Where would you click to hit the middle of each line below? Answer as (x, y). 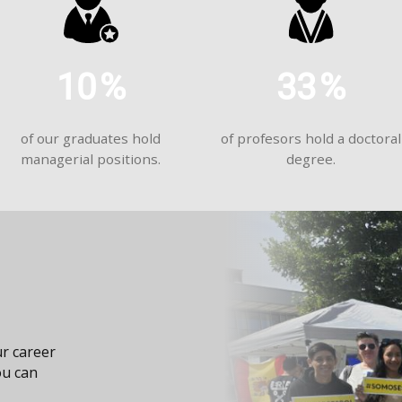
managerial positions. (91, 159)
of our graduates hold (91, 139)
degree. (311, 159)
